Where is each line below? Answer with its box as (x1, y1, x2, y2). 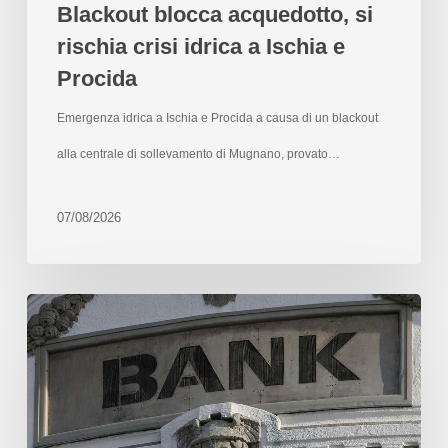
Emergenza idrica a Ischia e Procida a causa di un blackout (56, 110, 378, 125)
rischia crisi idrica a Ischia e (56, 33, 345, 59)
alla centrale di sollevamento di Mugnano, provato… (56, 146, 340, 161)
